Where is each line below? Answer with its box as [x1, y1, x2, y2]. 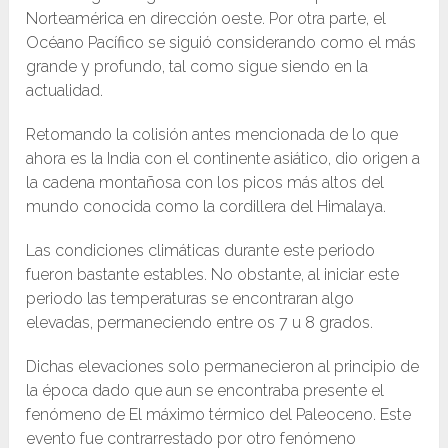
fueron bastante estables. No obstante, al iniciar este [26, 265, 400, 285]
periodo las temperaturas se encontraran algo [26, 289, 355, 309]
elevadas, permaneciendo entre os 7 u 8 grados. [26, 313, 374, 333]
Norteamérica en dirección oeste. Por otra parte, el [26, 9, 387, 29]
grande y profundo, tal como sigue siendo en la [26, 57, 369, 77]
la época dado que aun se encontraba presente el [26, 381, 385, 401]
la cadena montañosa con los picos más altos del [26, 173, 385, 193]
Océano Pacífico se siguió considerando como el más [26, 33, 417, 53]
